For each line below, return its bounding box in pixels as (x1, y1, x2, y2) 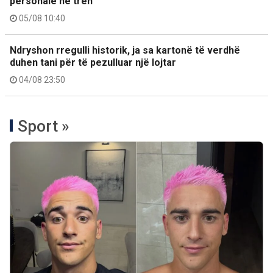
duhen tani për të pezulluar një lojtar (10, 57, 176, 68)
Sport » (18, 117, 69, 135)
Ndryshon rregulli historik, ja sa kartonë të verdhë (10, 44, 240, 56)
